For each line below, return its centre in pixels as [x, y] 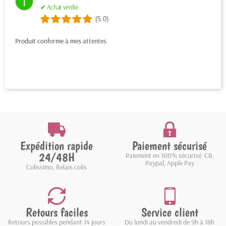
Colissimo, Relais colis [56, 167]
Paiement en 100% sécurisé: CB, [169, 155]
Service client [169, 212]
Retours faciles [56, 212]
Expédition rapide [56, 146]
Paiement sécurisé [169, 146]
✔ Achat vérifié [59, 7]
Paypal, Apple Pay [169, 163]
